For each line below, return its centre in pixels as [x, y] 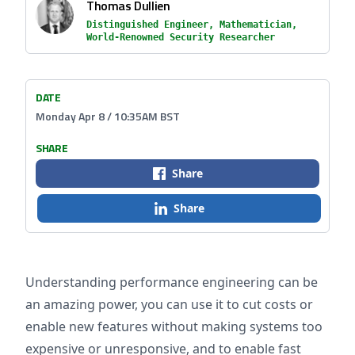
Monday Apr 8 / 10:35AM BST [108, 116]
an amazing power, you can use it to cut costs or [169, 304]
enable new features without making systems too [174, 326]
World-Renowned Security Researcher [181, 37]
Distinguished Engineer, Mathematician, [192, 25]
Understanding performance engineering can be [172, 282]
